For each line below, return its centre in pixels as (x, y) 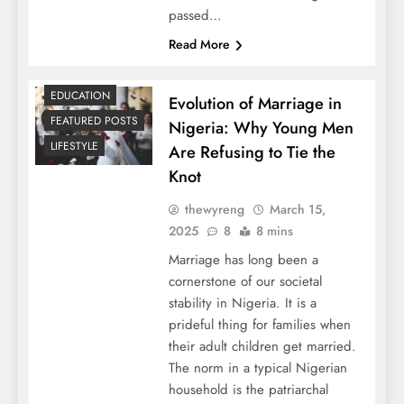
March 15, (297, 210)
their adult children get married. (262, 347)
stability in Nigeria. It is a (242, 303)
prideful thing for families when (259, 325)
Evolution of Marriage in (255, 104)
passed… (195, 16)
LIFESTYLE (74, 146)
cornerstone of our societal (245, 282)
